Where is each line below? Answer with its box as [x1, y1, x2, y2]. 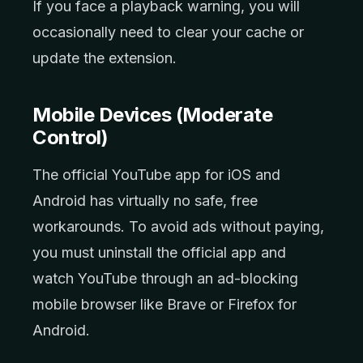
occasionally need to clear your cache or [32, 23, 304, 41]
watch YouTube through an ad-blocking [32, 270, 298, 287]
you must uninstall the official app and [32, 244, 286, 261]
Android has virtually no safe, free [32, 192, 258, 209]
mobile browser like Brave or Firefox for [32, 296, 297, 313]
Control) [32, 126, 109, 149]
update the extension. [32, 49, 177, 66]
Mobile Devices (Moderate [32, 103, 273, 126]
